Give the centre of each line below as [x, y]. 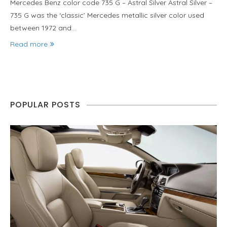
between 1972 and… [43, 28]
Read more [29, 44]
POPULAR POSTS [45, 105]
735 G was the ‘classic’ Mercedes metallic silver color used [107, 15]
